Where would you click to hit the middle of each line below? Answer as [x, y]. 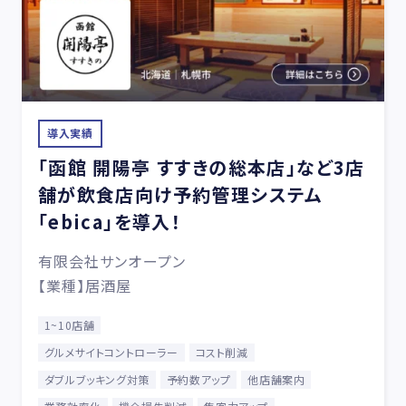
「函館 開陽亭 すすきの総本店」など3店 [201, 167]
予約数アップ [198, 379]
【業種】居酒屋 [85, 285]
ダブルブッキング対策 [97, 379]
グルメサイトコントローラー [111, 352]
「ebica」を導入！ [110, 221]
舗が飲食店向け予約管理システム [180, 194]
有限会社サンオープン [111, 261]
